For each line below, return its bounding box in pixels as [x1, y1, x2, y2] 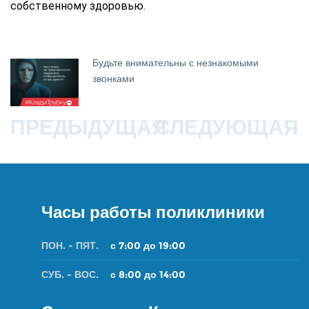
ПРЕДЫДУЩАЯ [10, 114, 167, 140]
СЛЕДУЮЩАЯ [155, 114, 299, 140]
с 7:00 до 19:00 [110, 239, 186, 252]
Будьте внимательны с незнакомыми [92, 57, 259, 69]
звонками [92, 72, 135, 85]
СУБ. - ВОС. [41, 268, 99, 281]
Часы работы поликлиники [41, 202, 265, 222]
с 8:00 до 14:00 [110, 268, 186, 281]
